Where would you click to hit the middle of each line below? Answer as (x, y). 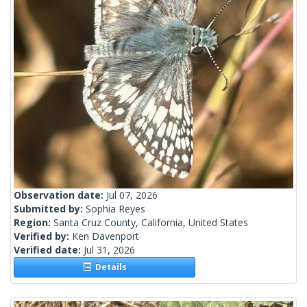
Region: (34, 223)
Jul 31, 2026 (109, 250)
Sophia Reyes (115, 209)
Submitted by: (50, 209)
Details (109, 267)
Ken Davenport (106, 236)
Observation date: (60, 195)
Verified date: (49, 250)
